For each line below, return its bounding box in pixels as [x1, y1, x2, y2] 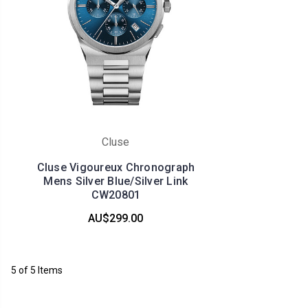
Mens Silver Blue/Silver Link [43, 174, 188, 188]
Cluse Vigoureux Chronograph [36, 160, 195, 174]
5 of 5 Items [10, 264, 63, 276]
